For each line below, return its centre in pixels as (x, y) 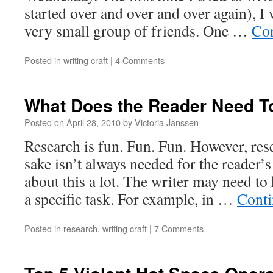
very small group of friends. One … (138, 30)
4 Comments (140, 60)
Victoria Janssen (167, 122)
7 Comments (179, 228)
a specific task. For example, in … (131, 199)
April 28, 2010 (94, 122)
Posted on (44, 122)
